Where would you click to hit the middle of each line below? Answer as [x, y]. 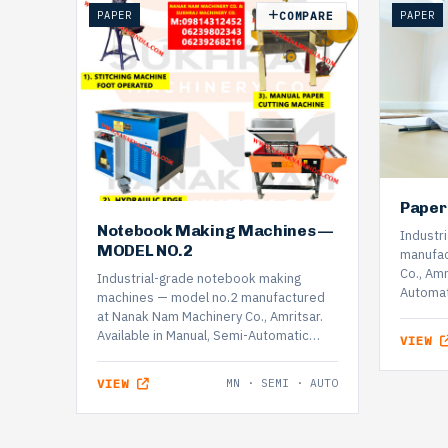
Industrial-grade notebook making [199, 279]
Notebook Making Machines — [215, 231]
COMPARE [306, 15]
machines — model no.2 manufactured [211, 298]
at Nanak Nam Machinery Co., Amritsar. [210, 317]
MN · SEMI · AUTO [282, 383]
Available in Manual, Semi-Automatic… [208, 336]
